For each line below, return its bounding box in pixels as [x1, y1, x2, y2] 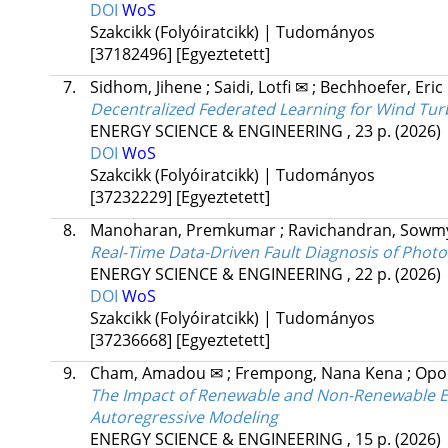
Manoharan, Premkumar [89, 219, 280, 242]
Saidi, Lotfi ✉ [213, 76, 312, 99]
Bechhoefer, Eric [319, 76, 443, 99]
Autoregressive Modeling [89, 406, 278, 429]
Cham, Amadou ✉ [89, 362, 227, 385]
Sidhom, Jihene [89, 76, 206, 99]
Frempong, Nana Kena [234, 362, 407, 385]
